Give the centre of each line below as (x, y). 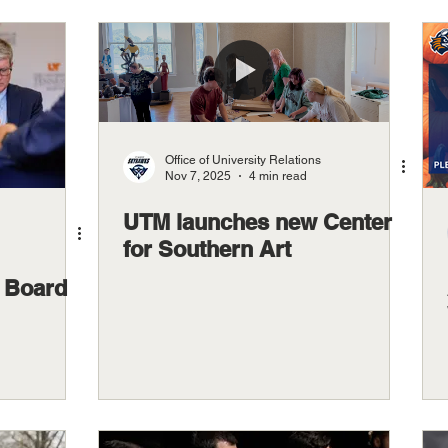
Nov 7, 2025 (198, 176)
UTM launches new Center (257, 221)
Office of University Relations (243, 159)
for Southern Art (207, 248)
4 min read (278, 176)
